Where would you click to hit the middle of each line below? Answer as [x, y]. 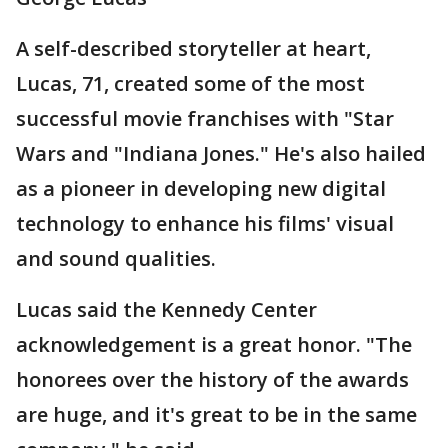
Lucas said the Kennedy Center [166, 309]
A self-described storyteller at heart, [193, 48]
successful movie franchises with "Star [205, 118]
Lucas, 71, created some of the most [190, 83]
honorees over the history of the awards [212, 379]
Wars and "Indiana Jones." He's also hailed [221, 153]
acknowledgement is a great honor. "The [214, 344]
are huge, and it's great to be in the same [216, 414]
